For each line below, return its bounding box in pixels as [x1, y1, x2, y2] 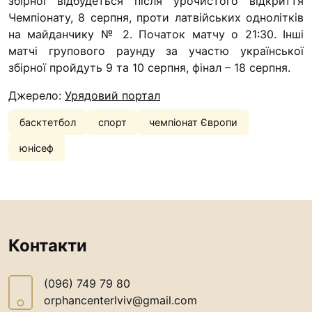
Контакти [8, 235, 87, 256]
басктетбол [19, 116, 76, 129]
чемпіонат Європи [149, 116, 237, 129]
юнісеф [19, 142, 54, 155]
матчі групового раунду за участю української [8, 44, 304, 58]
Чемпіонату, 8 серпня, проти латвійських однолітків [8, 10, 304, 25]
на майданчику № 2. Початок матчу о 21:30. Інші [8, 27, 304, 42]
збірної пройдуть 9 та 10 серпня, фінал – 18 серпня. [8, 61, 290, 75]
